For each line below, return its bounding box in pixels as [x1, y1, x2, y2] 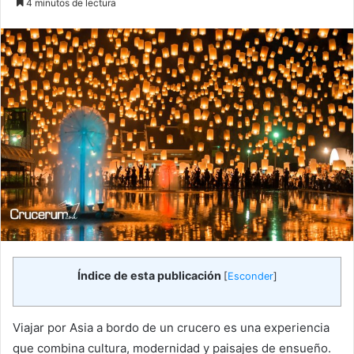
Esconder [227, 269, 273, 282]
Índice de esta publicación [77, 268, 221, 282]
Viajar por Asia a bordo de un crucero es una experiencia [13, 319, 330, 335]
